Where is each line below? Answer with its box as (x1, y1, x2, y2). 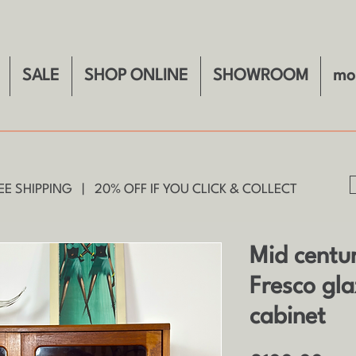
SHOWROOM (213, 68, 308, 84)
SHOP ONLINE (84, 68, 188, 84)
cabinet (250, 305, 326, 329)
